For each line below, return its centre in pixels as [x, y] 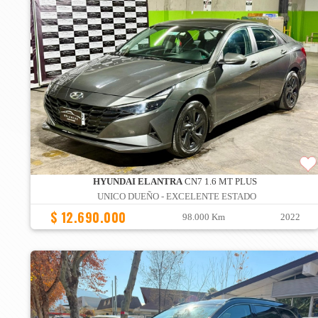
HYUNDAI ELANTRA [137, 181]
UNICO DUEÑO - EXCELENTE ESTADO [176, 196]
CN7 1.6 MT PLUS [219, 181]
